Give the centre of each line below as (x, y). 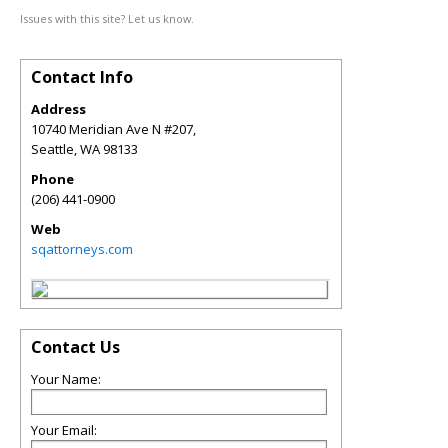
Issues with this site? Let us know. (107, 18)
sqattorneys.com (82, 249)
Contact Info (82, 77)
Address (58, 109)
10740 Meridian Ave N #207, (113, 129)
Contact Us (75, 347)
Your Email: (64, 430)
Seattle (52, 149)
